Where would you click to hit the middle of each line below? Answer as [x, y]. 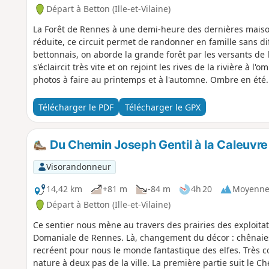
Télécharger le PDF [76, 107]
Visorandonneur [78, 167]
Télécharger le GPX [162, 107]
